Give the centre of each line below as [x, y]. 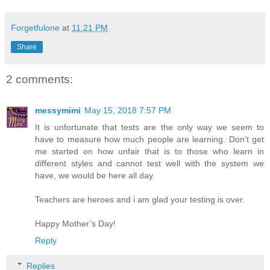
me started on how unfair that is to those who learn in [149, 152]
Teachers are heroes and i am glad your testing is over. [140, 200]
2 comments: [39, 79]
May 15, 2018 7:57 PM [128, 111]
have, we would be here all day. [95, 176]
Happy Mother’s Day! [75, 224]
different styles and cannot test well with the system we [149, 164]
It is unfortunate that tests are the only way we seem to [149, 127]
